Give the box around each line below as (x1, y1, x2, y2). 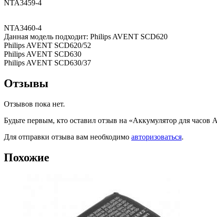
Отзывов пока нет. (4, 100, 65, 108)
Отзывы (4, 77, 48, 90)
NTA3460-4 (4, 24, 42, 32)
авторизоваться (131, 133, 182, 141)
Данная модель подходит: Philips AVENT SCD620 (4, 32, 168, 41)
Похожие (4, 151, 49, 164)
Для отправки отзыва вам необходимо (4, 133, 131, 141)
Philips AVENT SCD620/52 (4, 41, 91, 50)
